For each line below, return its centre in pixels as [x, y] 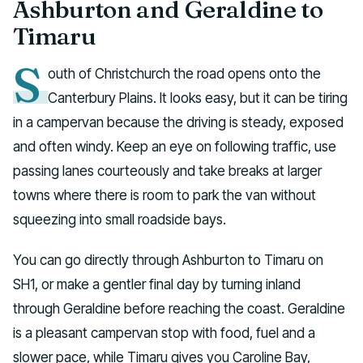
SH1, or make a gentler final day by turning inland [157, 284]
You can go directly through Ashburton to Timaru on [168, 260]
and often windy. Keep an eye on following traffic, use [175, 146]
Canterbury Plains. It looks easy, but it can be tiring [198, 97]
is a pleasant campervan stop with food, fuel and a [164, 333]
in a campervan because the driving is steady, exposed [178, 122]
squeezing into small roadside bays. [120, 219]
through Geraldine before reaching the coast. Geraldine [179, 309]
